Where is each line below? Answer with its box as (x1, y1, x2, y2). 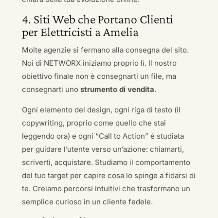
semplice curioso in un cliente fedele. (21, 197, 153, 206)
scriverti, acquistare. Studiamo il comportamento (21, 158, 190, 167)
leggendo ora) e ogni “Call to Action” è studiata (21, 131, 184, 141)
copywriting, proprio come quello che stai (21, 118, 166, 127)
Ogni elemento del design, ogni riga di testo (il (21, 105, 181, 114)
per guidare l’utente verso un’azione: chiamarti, (21, 145, 184, 154)
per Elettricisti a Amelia (21, 25, 139, 39)
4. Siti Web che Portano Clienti (21, 12, 173, 26)
